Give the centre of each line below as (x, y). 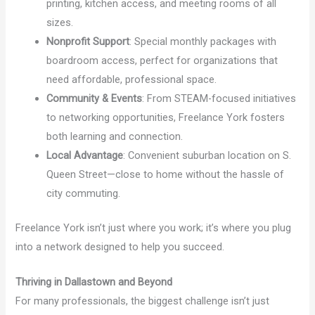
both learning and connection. (115, 136)
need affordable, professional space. (132, 79)
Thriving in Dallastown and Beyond (94, 282)
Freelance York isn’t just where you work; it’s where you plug (154, 227)
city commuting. (84, 193)
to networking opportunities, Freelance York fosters (166, 117)
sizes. (60, 22)
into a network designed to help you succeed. (120, 246)
